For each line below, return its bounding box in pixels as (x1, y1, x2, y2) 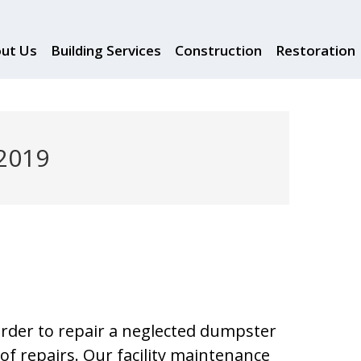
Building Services (51, 41, 161, 60)
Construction (175, 41, 262, 60)
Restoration (276, 41, 355, 60)
